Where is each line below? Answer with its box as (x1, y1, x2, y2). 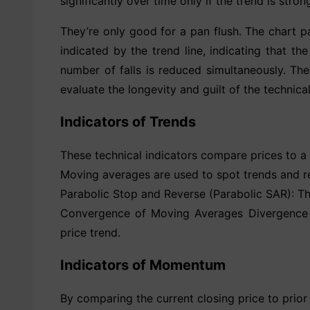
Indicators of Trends (60, 113, 196, 130)
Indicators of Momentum (60, 256, 226, 273)
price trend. (60, 225, 120, 239)
